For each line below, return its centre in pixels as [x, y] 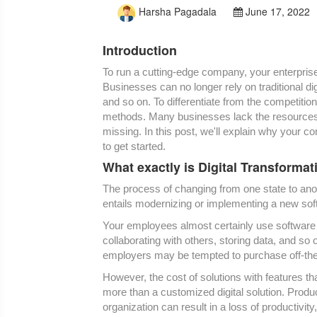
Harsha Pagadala [178, 12]
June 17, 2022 [276, 12]
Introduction [140, 51]
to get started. [134, 146]
